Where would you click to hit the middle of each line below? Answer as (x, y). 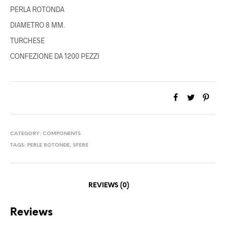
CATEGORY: (26, 134)
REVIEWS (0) (109, 186)
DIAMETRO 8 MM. (37, 25)
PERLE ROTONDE (48, 145)
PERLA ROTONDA (38, 9)
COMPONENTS (62, 134)
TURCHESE (27, 40)
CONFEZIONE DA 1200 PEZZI (55, 56)
